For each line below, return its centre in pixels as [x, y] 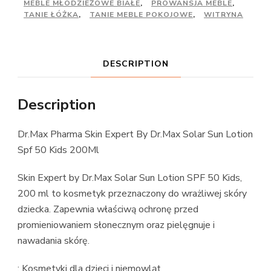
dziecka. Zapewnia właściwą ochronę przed [108, 210]
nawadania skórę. [54, 241]
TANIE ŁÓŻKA [51, 15]
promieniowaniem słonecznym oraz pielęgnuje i [116, 225]
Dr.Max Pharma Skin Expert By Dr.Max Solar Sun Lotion [135, 135]
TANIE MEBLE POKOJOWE [141, 15]
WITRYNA [224, 15]
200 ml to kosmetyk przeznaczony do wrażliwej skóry [132, 194]
